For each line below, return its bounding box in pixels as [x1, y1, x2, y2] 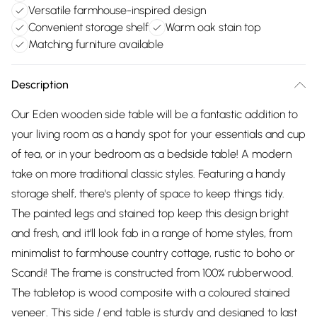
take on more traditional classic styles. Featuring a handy [11, 167, 286, 180]
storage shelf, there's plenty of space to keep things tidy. [11, 187, 284, 200]
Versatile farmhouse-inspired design [28, 4, 206, 17]
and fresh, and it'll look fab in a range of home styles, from [11, 226, 292, 240]
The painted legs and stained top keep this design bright [11, 207, 289, 220]
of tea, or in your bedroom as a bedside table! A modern [11, 147, 292, 161]
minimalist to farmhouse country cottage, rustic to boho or [11, 246, 295, 260]
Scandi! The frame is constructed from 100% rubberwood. [11, 266, 294, 279]
